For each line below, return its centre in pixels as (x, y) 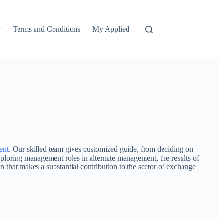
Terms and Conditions (47, 29)
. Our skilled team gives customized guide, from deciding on (101, 149)
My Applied (111, 29)
